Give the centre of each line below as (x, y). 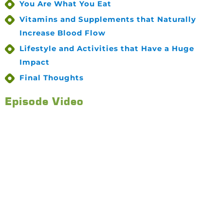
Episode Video (44, 101)
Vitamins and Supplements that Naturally (108, 19)
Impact (35, 62)
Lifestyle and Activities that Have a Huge (107, 49)
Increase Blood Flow (63, 33)
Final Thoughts (52, 78)
